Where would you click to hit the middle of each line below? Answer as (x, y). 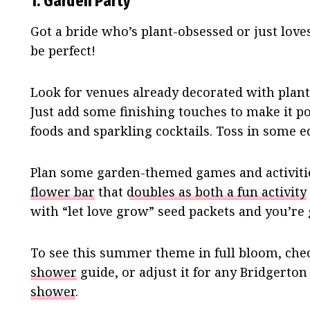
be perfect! (63, 51)
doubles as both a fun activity (217, 192)
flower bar (63, 192)
